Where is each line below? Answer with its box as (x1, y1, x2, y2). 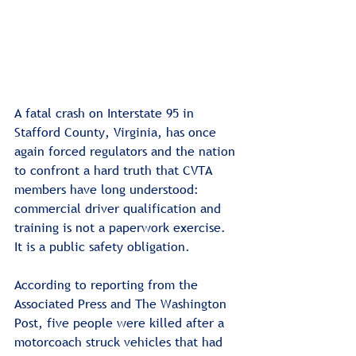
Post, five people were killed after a (14, 313, 228, 331)
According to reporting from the (14, 275, 202, 293)
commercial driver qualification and (14, 199, 225, 217)
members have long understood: (14, 180, 203, 198)
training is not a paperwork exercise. (14, 218, 230, 236)
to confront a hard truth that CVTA (14, 161, 216, 179)
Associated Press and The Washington (14, 294, 230, 312)
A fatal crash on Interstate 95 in (14, 103, 198, 122)
